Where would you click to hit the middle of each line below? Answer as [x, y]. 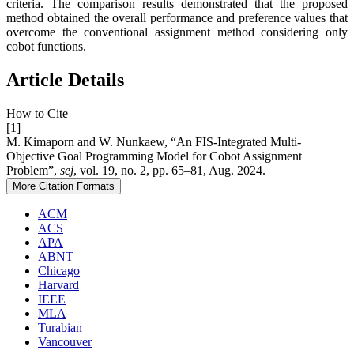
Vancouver [65, 342]
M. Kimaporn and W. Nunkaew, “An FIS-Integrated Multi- [154, 142]
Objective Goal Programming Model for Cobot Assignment [154, 156]
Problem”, [33, 171]
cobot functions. [46, 47]
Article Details [65, 80]
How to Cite [37, 114]
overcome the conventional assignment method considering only [177, 32]
